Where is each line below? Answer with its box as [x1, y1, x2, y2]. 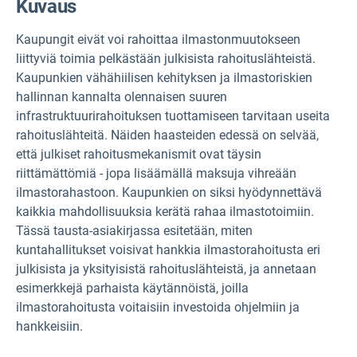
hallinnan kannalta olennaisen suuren [16, 89, 227, 104]
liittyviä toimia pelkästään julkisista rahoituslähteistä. [16, 51, 316, 66]
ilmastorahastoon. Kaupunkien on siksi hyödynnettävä [16, 185, 322, 200]
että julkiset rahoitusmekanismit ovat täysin [16, 147, 261, 162]
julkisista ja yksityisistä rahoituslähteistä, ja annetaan [16, 261, 316, 277]
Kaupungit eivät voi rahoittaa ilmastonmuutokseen [16, 32, 300, 47]
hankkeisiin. [16, 319, 83, 334]
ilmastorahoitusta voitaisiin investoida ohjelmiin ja [16, 300, 300, 315]
